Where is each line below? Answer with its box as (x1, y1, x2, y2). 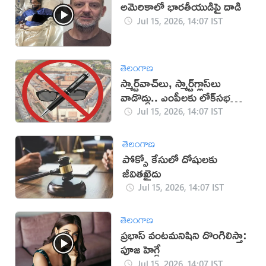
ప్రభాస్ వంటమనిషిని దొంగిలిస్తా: (121, 224, 248, 246)
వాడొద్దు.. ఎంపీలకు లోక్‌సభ (121, 85, 231, 108)
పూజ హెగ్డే (121, 238, 161, 261)
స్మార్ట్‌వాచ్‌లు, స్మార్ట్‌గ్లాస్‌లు (121, 71, 221, 94)
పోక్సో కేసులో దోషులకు (122, 147, 217, 170)
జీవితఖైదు (122, 161, 161, 184)
